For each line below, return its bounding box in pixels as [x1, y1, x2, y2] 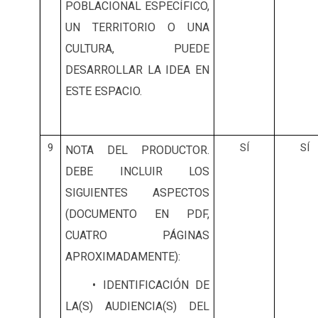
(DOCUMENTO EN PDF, [65, 207, 209, 221]
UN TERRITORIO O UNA [65, 21, 209, 35]
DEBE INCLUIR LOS [65, 165, 209, 179]
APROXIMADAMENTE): [65, 250, 180, 264]
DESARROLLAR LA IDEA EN [65, 63, 209, 77]
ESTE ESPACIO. [65, 84, 145, 99]
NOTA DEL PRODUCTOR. [65, 143, 209, 158]
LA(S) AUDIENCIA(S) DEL [65, 300, 209, 314]
